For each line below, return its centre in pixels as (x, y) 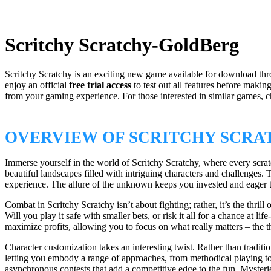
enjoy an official (37, 85)
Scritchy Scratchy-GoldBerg (122, 44)
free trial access (100, 85)
